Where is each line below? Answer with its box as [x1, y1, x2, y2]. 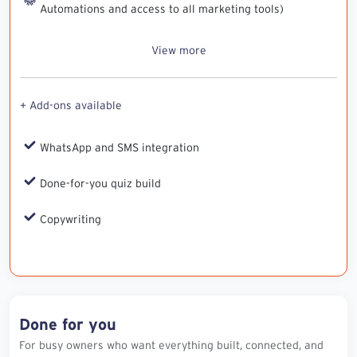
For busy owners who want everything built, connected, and [19, 338, 324, 351]
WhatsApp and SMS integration [40, 140, 199, 154]
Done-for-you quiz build [40, 176, 161, 190]
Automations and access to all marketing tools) [40, 2, 284, 15]
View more [151, 43, 206, 57]
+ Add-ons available [20, 98, 122, 112]
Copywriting [40, 212, 101, 226]
